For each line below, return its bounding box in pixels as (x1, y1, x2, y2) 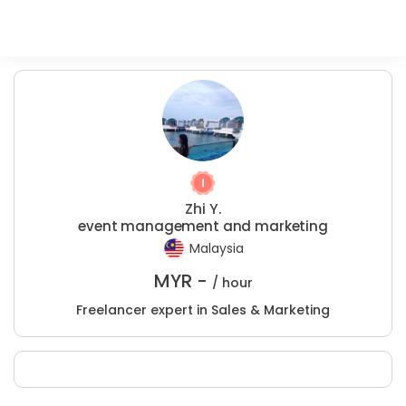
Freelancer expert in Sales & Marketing (76, 301, 330, 319)
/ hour (211, 274, 253, 292)
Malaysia (188, 239, 244, 258)
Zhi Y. (184, 198, 222, 219)
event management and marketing (78, 217, 328, 236)
